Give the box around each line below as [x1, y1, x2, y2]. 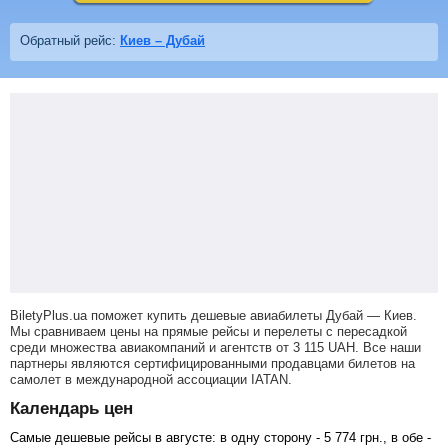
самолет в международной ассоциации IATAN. [10, 371, 292, 387]
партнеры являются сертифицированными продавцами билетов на [10, 355, 415, 371]
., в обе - [379, 429, 431, 445]
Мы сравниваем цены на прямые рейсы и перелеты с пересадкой [10, 323, 407, 339]
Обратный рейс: [20, 33, 120, 48]
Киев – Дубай [120, 33, 205, 48]
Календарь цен [10, 398, 133, 418]
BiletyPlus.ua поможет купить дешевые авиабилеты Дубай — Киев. [10, 307, 417, 323]
